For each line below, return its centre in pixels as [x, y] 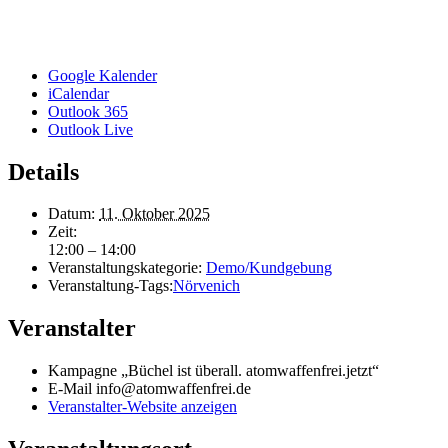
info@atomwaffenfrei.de [173, 389]
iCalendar [78, 93]
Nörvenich [206, 286]
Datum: [71, 214]
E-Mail [72, 389]
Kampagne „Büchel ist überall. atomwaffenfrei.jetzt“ [213, 371]
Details [43, 171]
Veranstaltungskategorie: [125, 268]
